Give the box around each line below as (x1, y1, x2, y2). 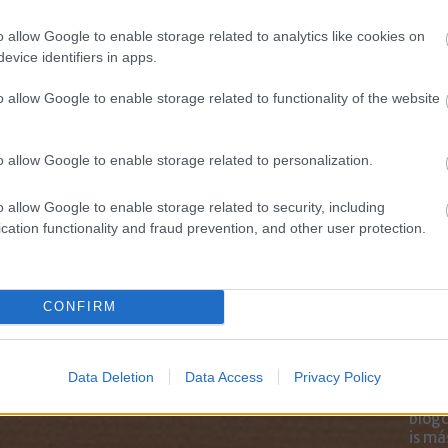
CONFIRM (42, 299, 117, 314)
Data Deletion (67, 368, 154, 385)
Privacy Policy (293, 368, 381, 385)
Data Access (184, 368, 263, 385)
